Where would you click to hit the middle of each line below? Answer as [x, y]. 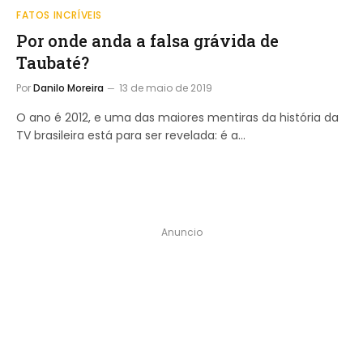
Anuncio [181, 232]
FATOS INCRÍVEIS [59, 15]
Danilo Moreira [68, 88]
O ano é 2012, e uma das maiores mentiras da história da [177, 117]
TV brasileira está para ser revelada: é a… [131, 135]
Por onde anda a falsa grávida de [147, 40]
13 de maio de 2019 [166, 88]
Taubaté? [53, 62]
